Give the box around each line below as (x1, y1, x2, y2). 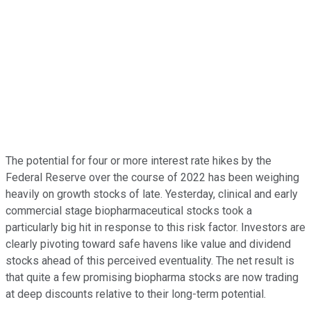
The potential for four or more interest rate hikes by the (6, 153, 271, 167)
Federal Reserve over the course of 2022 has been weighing (6, 170, 299, 184)
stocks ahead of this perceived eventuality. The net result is (6, 253, 294, 267)
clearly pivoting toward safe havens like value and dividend (6, 237, 291, 251)
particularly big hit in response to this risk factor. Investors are (6, 220, 305, 234)
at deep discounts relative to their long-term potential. (6, 287, 266, 301)
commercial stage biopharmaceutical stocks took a (6, 203, 252, 217)
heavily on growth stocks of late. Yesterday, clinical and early (6, 187, 298, 201)
